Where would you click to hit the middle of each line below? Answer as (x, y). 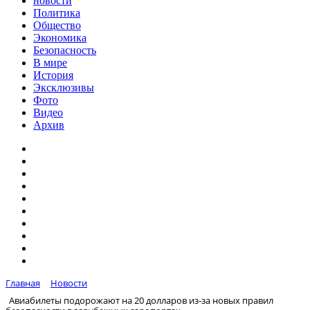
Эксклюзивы (64, 88)
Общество (57, 25)
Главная (23, 283)
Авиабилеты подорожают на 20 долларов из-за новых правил (141, 300)
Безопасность (65, 50)
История (53, 75)
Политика (57, 13)
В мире (50, 63)
